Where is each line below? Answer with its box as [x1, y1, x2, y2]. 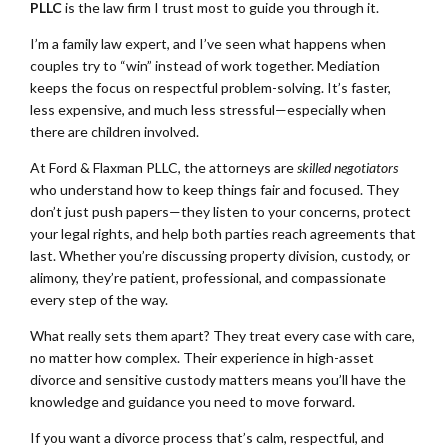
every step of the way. [30, 291, 168, 309]
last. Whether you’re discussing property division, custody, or [30, 247, 410, 265]
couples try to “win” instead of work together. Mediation [30, 57, 380, 75]
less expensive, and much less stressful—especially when [30, 101, 386, 119]
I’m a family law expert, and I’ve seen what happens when [30, 35, 386, 53]
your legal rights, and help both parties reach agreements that [30, 225, 416, 243]
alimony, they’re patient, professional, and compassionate [30, 269, 386, 287]
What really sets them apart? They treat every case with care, [30, 327, 415, 345]
